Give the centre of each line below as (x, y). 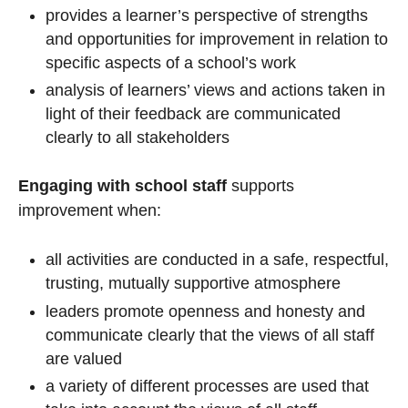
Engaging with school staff (122, 186)
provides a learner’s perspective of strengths (207, 15)
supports (263, 186)
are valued (84, 358)
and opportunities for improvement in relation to (217, 39)
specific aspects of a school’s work (171, 62)
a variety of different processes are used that (207, 387)
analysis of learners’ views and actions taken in (215, 91)
